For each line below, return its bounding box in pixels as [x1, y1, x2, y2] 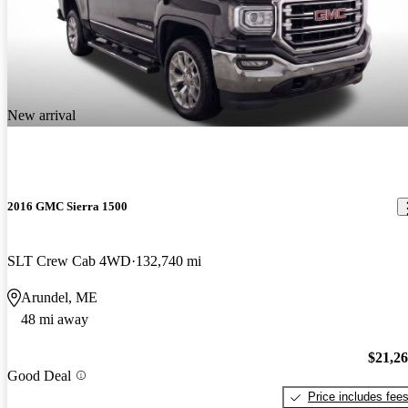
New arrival [7, 107, 76, 124]
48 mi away [21, 311, 88, 327]
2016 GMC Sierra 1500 [7, 199, 127, 214]
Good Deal [7, 367, 71, 383]
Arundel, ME [21, 289, 97, 305]
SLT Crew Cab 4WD [7, 252, 131, 269]
